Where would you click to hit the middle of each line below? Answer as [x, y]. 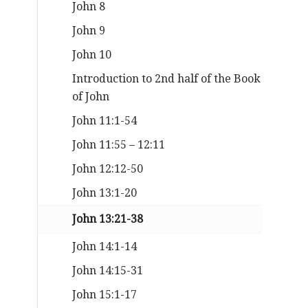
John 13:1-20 [105, 193]
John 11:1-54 [105, 121]
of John [91, 97]
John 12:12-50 [108, 169]
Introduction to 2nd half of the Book [167, 79]
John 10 [92, 55]
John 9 [89, 31]
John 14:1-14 [105, 246]
